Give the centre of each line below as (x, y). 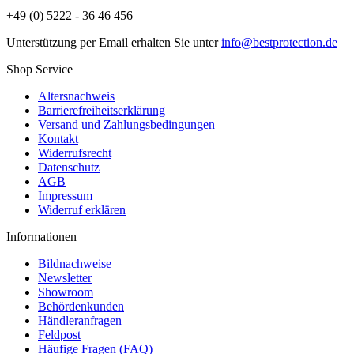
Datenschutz (69, 167)
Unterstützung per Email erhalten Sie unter (114, 42)
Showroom (66, 292)
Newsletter (65, 277)
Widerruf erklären (82, 209)
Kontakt (58, 138)
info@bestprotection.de (279, 42)
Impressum (65, 195)
